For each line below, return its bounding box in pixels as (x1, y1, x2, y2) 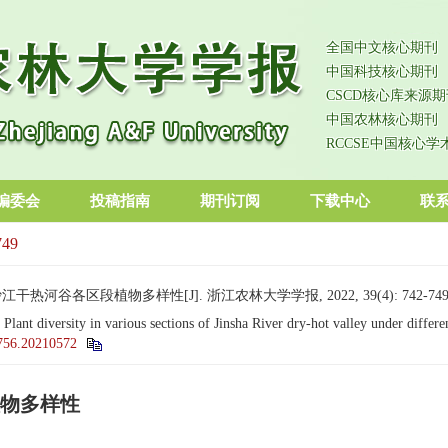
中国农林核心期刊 (326, 112, 438, 127)
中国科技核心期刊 (326, 64, 438, 79)
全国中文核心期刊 (326, 40, 438, 55)
